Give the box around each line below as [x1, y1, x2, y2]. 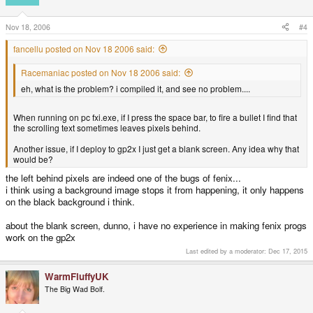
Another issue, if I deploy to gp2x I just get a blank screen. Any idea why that [13, 142, 299, 154]
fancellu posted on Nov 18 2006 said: [13, 42, 154, 54]
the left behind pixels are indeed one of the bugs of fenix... [6, 171, 241, 185]
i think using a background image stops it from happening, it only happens [6, 183, 304, 197]
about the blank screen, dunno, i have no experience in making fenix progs [6, 219, 307, 233]
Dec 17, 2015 [268, 246, 307, 256]
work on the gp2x [6, 231, 75, 245]
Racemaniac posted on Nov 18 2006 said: [21, 66, 180, 78]
